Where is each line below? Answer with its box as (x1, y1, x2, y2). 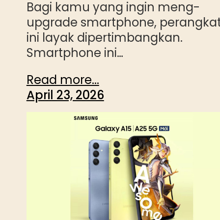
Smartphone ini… (26, 44, 123, 61)
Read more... (26, 71, 99, 88)
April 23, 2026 (26, 86, 104, 103)
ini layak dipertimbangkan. (26, 29, 183, 46)
